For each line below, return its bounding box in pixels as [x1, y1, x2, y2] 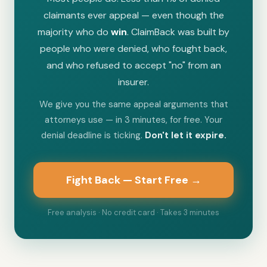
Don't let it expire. [144, 129, 226, 141]
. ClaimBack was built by [127, 26, 229, 38]
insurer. [118, 76, 149, 88]
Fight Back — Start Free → [66, 173, 201, 187]
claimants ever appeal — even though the [43, 9, 224, 21]
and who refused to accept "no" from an [46, 59, 221, 72]
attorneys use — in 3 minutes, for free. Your [45, 114, 222, 126]
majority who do [38, 26, 111, 38]
